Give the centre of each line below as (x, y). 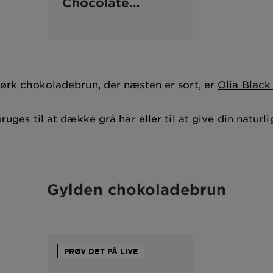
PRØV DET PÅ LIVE (101, 251)
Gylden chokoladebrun (136, 190)
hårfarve (89, 20)
